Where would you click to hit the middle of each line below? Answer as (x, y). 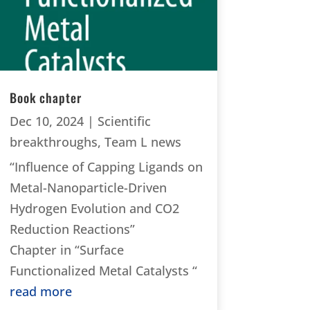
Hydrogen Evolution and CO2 (94, 208)
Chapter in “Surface (66, 249)
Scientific (124, 121)
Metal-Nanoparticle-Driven (88, 187)
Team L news (143, 142)
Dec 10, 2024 (46, 121)
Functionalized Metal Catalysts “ (103, 270)
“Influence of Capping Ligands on (106, 166)
